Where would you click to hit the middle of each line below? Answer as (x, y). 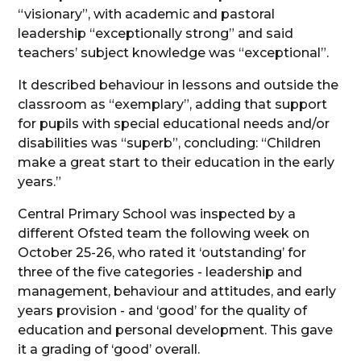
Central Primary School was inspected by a (157, 214)
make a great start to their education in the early (176, 163)
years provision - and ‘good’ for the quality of (163, 311)
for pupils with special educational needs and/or (174, 124)
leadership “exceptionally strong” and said (156, 34)
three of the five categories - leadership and (160, 272)
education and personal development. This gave (176, 330)
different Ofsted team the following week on (164, 234)
